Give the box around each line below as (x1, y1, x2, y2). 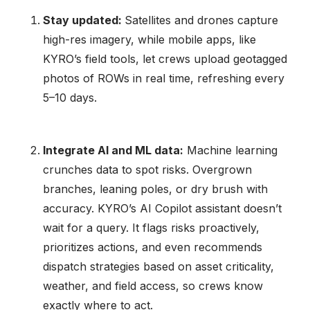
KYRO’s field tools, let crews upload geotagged (43, 51, 288, 66)
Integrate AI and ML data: (43, 143, 184, 157)
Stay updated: (43, 12, 125, 27)
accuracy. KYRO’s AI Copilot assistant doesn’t (43, 201, 282, 215)
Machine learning (183, 143, 278, 157)
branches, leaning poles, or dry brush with (43, 181, 268, 196)
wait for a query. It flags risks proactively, (43, 220, 260, 235)
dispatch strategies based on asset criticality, (43, 259, 275, 273)
